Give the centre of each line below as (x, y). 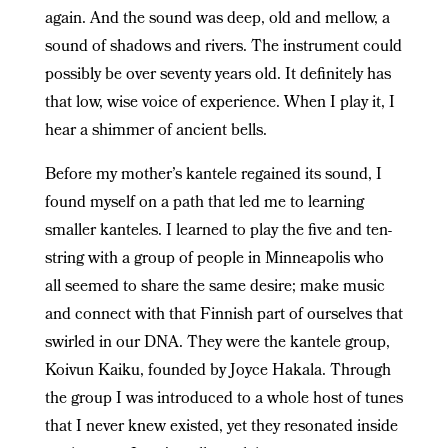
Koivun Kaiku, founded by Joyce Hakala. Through (217, 371)
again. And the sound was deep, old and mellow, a (217, 19)
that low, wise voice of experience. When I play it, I (219, 103)
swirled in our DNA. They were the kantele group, (217, 343)
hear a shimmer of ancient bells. (155, 131)
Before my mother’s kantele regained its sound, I (213, 175)
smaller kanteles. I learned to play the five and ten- (218, 231)
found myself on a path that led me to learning (204, 203)
